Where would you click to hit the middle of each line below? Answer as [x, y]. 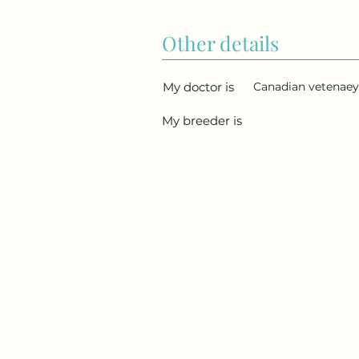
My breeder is [202, 121]
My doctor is [198, 87]
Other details [220, 43]
